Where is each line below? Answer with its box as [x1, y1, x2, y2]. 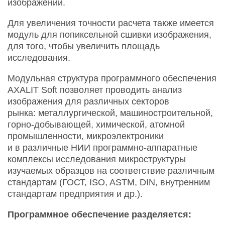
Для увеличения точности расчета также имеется [8, 18, 214, 28]
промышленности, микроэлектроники [8, 131, 164, 141]
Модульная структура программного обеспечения [8, 73, 216, 83]
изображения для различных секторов [8, 96, 169, 106]
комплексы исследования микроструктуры [8, 154, 186, 164]
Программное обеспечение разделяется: [8, 209, 191, 219]
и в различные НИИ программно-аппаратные [8, 142, 197, 153]
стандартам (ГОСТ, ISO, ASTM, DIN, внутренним [8, 177, 210, 187]
